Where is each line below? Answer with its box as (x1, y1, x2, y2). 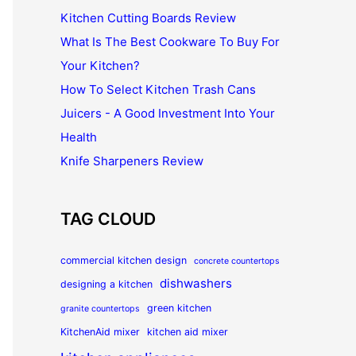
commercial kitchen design (60, 254, 187, 266)
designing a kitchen (60, 278, 153, 290)
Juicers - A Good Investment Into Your (60, 106, 275, 121)
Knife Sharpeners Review (60, 153, 203, 168)
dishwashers (160, 276, 232, 291)
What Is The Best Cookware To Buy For (60, 34, 280, 49)
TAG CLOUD (60, 209, 156, 229)
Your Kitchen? (60, 58, 140, 73)
